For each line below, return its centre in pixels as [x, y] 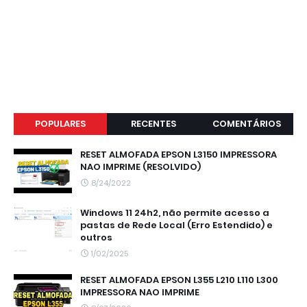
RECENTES [153, 124]
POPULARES [60, 124]
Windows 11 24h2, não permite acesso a [175, 213]
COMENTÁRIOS [246, 124]
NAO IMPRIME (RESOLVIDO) [140, 167]
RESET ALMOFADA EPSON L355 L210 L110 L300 [179, 280]
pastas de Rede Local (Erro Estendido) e [176, 225]
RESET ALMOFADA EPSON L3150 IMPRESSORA [179, 155]
